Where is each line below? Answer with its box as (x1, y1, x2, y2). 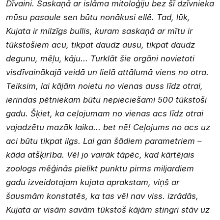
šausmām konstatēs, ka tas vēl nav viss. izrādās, (6, 191, 198, 201)
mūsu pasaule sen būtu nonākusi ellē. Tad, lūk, (6, 12, 190, 22)
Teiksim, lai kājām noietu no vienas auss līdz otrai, (6, 81, 203, 91)
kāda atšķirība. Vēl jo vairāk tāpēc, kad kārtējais (6, 149, 194, 160)
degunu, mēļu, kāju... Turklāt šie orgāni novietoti (6, 53, 194, 63)
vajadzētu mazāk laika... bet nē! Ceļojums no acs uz (6, 122, 210, 132)
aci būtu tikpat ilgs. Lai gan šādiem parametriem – (6, 136, 201, 146)
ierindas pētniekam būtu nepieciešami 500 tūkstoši (6, 94, 207, 105)
